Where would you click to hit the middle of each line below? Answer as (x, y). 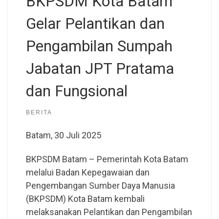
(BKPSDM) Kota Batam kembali (85, 199)
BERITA (39, 113)
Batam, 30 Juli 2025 (63, 135)
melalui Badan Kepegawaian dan (88, 173)
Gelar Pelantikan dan (95, 24)
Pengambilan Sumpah (99, 46)
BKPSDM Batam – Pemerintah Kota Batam (107, 159)
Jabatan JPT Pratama (100, 69)
